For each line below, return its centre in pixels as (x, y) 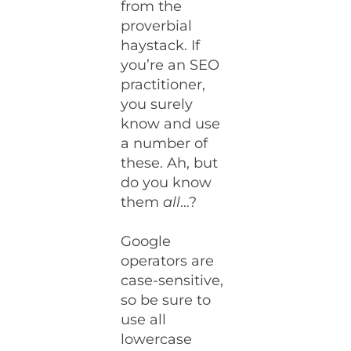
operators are (168, 261)
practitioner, (163, 85)
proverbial (157, 26)
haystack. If (161, 46)
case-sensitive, (172, 281)
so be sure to (166, 300)
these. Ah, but (170, 163)
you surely (157, 105)
